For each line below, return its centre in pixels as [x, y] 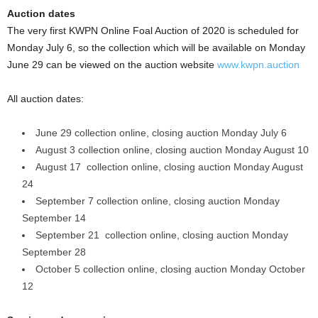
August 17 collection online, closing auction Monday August [169, 167]
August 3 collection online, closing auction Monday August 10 [172, 150]
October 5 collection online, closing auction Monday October [170, 269]
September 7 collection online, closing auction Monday [158, 201]
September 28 [54, 252]
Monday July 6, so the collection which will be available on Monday [156, 48]
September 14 [54, 218]
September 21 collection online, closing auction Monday [162, 235]
